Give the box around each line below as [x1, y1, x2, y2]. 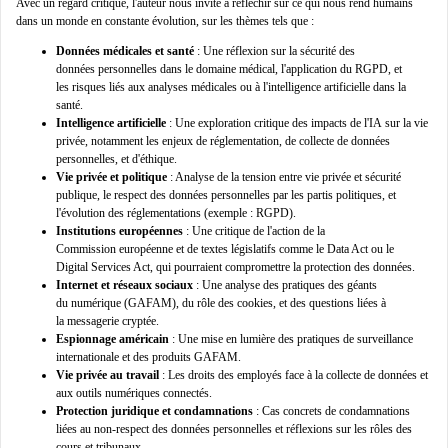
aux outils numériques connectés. [56, 386, 212, 401]
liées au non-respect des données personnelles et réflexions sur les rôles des [56, 422, 412, 437]
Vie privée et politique [56, 170, 167, 185]
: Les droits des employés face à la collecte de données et [159, 368, 428, 383]
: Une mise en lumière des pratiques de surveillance [169, 332, 413, 347]
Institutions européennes [56, 224, 183, 239]
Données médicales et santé [56, 44, 194, 59]
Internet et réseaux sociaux [56, 278, 193, 293]
